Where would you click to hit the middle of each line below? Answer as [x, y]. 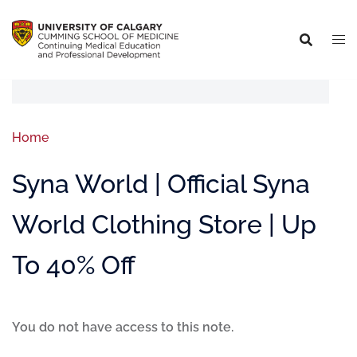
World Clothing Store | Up [164, 224]
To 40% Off [74, 265]
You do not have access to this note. [123, 327]
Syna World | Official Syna [161, 184]
